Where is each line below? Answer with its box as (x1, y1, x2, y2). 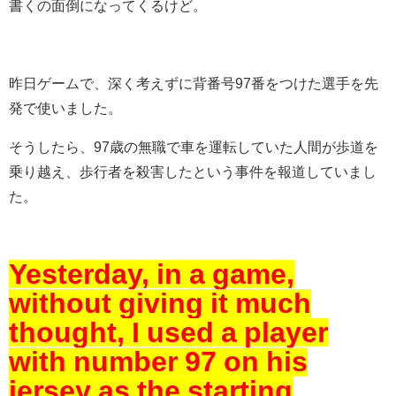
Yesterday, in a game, (9, 259, 294, 288)
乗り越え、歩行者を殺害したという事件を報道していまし (9, 164, 377, 179)
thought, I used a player (9, 317, 328, 346)
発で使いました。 (9, 100, 122, 115)
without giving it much (9, 288, 311, 317)
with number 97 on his (9, 346, 308, 376)
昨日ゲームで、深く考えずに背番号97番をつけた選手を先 (9, 75, 378, 90)
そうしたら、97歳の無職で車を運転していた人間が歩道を (9, 139, 378, 154)
